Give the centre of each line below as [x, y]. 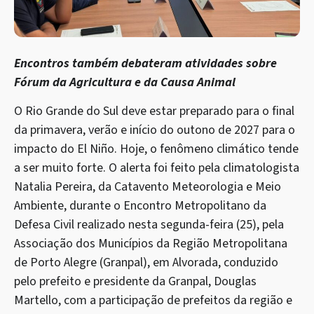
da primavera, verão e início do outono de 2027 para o [155, 130]
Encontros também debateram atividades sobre [145, 63]
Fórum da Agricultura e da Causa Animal [125, 82]
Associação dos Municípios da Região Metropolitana [151, 243]
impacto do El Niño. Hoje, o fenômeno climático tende [156, 149]
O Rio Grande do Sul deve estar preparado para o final [154, 111]
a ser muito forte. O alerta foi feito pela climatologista [157, 168]
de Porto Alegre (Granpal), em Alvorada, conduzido [146, 262]
